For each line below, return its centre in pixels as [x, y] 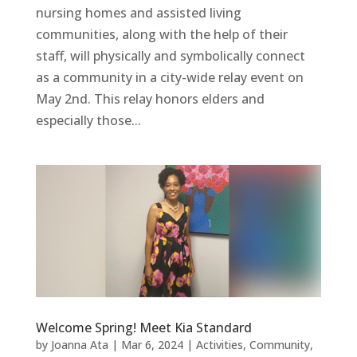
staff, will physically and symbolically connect [170, 56]
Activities [219, 345]
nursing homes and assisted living [138, 13]
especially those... [88, 121]
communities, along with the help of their [161, 35]
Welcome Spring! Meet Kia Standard [143, 328]
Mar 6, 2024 [152, 345]
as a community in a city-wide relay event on [169, 78]
